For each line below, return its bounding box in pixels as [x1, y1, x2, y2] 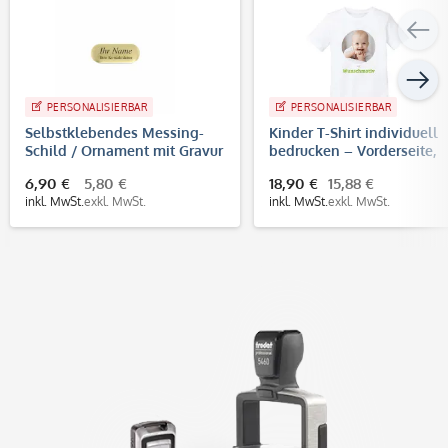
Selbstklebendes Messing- [25, 123, 204, 141]
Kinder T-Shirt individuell [269, 123, 438, 141]
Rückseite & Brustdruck [269, 159, 423, 177]
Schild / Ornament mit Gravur [25, 141, 223, 159]
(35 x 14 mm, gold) [25, 159, 146, 177]
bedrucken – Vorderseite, [269, 141, 436, 159]
